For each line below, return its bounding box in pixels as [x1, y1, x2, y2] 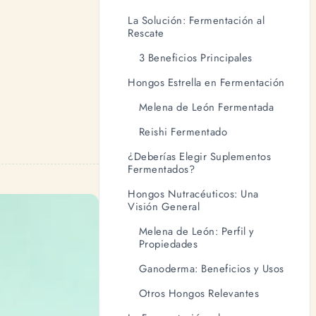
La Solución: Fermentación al [128, 12, 265, 28]
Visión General [128, 198, 200, 214]
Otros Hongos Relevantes [138, 285, 260, 301]
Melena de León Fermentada [138, 99, 274, 115]
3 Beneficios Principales [138, 49, 253, 66]
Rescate [128, 25, 164, 41]
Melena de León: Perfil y [138, 223, 255, 239]
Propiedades [138, 236, 198, 252]
